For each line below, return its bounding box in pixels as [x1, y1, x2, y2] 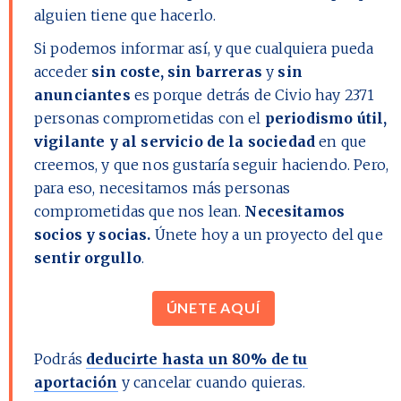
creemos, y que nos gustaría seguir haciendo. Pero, [34, 155, 389, 174]
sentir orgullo [34, 248, 142, 267]
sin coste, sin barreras [91, 62, 262, 81]
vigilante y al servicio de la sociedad [34, 132, 316, 150]
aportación [34, 373, 118, 391]
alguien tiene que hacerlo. [34, 5, 217, 24]
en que [315, 132, 367, 150]
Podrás [34, 350, 87, 368]
